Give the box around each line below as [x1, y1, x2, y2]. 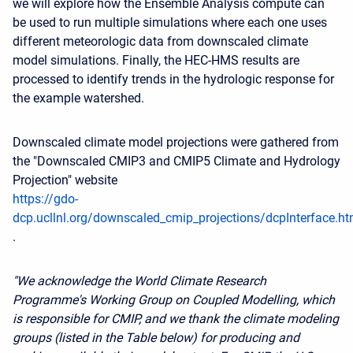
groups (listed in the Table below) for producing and [13, 330, 299, 345]
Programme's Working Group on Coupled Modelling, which [13, 292, 335, 307]
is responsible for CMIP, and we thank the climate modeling [13, 311, 339, 326]
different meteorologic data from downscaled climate [13, 34, 308, 49]
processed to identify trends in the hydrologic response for [13, 72, 334, 87]
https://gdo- [13, 191, 78, 206]
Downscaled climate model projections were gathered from [13, 135, 339, 150]
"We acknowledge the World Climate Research [13, 273, 266, 288]
